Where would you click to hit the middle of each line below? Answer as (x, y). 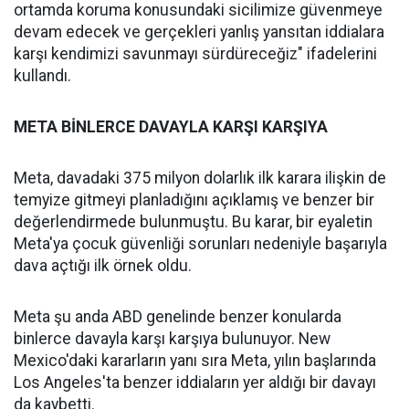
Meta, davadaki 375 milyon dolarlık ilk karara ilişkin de (200, 178)
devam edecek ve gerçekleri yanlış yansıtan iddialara (199, 32)
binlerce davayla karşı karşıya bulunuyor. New (172, 339)
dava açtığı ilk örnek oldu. (103, 266)
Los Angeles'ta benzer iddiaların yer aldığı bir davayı (195, 383)
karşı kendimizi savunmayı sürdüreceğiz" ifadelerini (195, 54)
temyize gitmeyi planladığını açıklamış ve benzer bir (194, 200)
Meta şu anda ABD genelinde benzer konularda (178, 317)
